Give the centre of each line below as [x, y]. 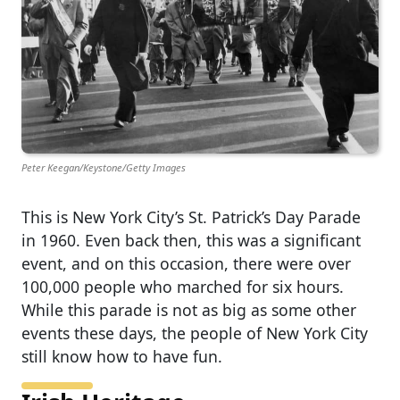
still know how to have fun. [122, 356]
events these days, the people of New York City [195, 333]
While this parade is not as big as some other [189, 309]
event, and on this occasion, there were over [186, 263]
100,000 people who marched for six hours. [183, 286]
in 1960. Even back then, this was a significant [191, 240]
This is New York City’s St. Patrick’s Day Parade [191, 217]
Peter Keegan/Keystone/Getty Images [104, 167]
